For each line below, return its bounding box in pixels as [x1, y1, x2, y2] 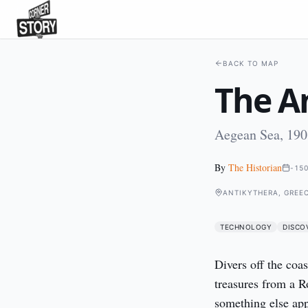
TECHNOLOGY [220, 223, 272, 231]
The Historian [228, 161, 282, 174]
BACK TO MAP [223, 59, 278, 67]
